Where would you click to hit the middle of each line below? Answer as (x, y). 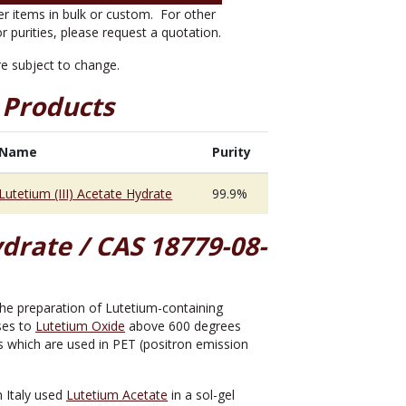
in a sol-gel (201, 395)
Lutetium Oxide (80, 326)
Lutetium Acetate (117, 395)
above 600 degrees (183, 326)
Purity (232, 152)
